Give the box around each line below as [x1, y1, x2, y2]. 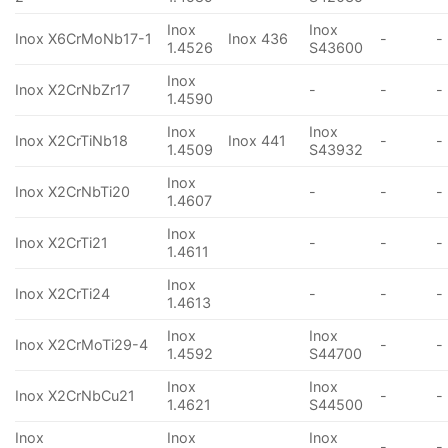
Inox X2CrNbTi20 [15, 183, 130, 201]
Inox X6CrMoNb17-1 [15, 30, 152, 48]
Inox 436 [228, 30, 289, 48]
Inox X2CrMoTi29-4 [15, 336, 148, 354]
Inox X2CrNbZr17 [15, 81, 130, 99]
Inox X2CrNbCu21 [15, 387, 135, 405]
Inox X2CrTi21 [15, 234, 108, 252]
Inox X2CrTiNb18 [15, 132, 128, 150]
